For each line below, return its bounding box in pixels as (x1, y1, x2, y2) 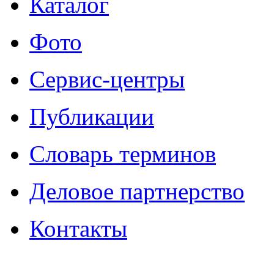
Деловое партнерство (29, 177, 245, 204)
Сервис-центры (29, 65, 185, 92)
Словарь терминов (29, 140, 216, 167)
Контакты (29, 215, 127, 242)
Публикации (29, 103, 154, 130)
